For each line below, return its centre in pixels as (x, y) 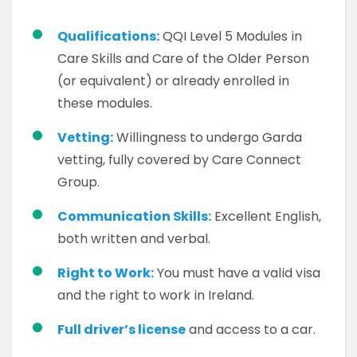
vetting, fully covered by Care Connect (179, 160)
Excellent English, (266, 216)
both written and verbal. (134, 239)
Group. (78, 182)
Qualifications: (108, 36)
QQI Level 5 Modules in (231, 36)
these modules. (105, 103)
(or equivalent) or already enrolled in (173, 81)
